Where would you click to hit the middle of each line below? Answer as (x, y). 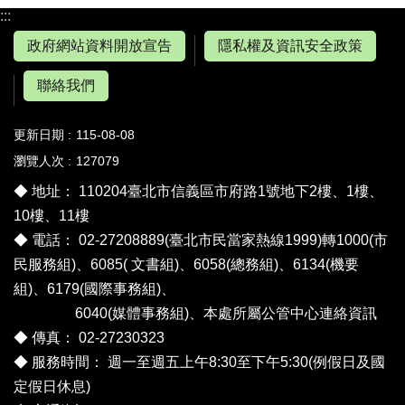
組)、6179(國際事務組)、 (94, 289)
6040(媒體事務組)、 (108, 314)
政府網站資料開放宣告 (99, 46)
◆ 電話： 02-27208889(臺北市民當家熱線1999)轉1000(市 (201, 240)
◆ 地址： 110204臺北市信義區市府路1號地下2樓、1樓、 (198, 192)
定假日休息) (52, 387)
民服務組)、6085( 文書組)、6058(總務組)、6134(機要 (186, 265)
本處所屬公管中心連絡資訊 (290, 314)
